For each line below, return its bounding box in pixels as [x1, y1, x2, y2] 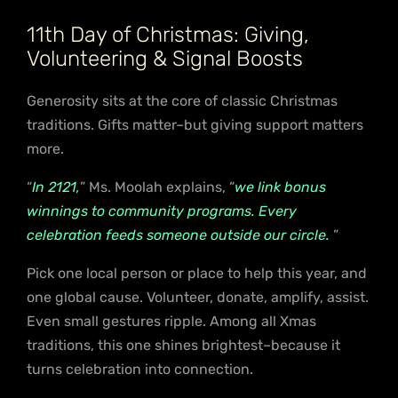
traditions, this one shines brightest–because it [27, 336, 340, 354]
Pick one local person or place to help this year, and [27, 264, 367, 282]
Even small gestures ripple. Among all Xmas [27, 312, 316, 330]
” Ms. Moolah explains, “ [80, 178, 235, 195]
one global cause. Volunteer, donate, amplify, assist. [27, 288, 369, 306]
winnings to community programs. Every [27, 202, 297, 219]
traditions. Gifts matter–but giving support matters [27, 115, 363, 133]
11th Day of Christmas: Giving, [27, 21, 309, 47]
